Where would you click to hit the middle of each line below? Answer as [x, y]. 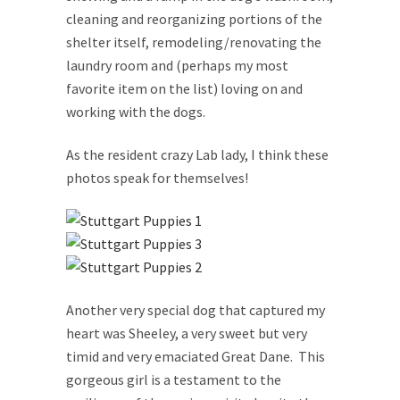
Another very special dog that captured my [196, 310]
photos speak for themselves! [157, 178]
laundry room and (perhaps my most [177, 65]
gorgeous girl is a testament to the [174, 379]
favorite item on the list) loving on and [184, 88]
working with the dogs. [136, 112]
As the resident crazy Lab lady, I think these [197, 154]
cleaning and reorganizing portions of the [194, 19]
